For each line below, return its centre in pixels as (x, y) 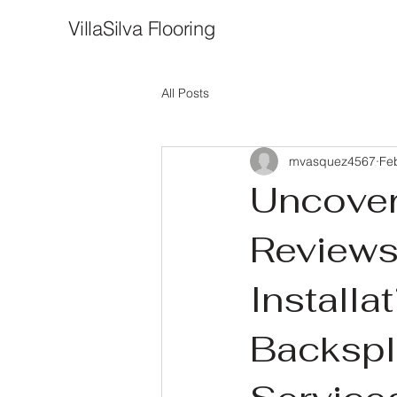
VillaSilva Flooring (142, 28)
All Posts (185, 93)
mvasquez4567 (332, 161)
